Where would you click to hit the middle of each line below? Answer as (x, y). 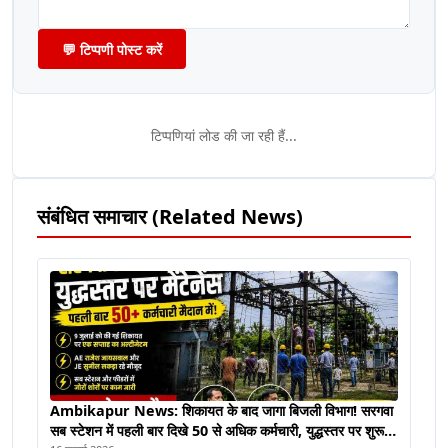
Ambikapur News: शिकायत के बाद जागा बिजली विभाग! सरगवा (221, 411)
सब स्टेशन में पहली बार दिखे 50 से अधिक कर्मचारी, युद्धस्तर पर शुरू (217, 431)
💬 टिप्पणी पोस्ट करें (112, 49)
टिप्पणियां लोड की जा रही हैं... (224, 135)
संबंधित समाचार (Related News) (170, 216)
